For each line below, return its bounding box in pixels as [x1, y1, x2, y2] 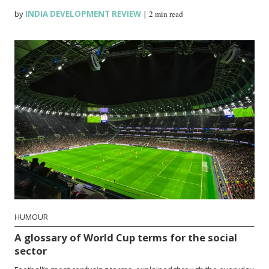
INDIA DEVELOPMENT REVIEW [23, 8, 142, 19]
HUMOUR [14, 211, 49, 222]
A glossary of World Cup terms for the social [14, 230, 238, 244]
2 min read [149, 8, 184, 19]
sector [14, 243, 47, 258]
